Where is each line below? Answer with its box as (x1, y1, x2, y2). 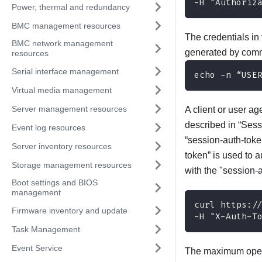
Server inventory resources (12, 141, 112, 151)
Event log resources (12, 122, 85, 132)
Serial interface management (12, 66, 119, 76)
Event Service (12, 243, 63, 253)
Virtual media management (12, 85, 112, 95)
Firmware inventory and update (12, 205, 127, 215)
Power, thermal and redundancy (12, 2, 130, 12)
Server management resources (12, 104, 127, 113)
